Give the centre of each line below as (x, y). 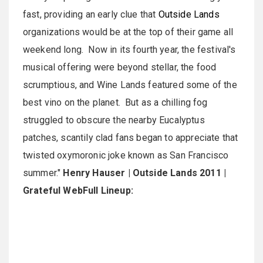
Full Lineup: (108, 191)
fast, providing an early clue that (91, 15)
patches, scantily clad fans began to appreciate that (131, 138)
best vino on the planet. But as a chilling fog (115, 103)
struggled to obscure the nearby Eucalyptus (114, 120)
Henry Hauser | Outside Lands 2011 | (145, 173)
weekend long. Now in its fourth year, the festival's (129, 50)
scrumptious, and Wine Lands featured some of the (130, 85)
